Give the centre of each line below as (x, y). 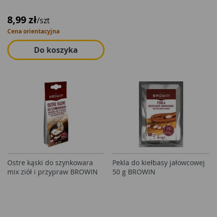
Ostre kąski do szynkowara (50, 163)
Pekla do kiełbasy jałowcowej (159, 163)
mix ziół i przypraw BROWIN (53, 172)
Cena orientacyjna (33, 31)
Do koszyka (56, 50)
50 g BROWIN (134, 172)
